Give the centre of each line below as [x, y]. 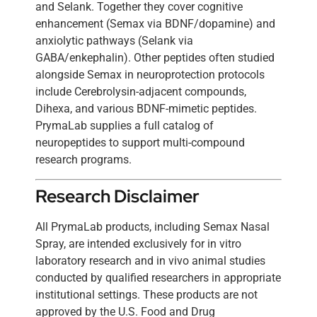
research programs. [83, 160]
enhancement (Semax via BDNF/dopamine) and [155, 24]
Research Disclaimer [117, 196]
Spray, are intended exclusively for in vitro [138, 243]
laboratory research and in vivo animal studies [150, 260]
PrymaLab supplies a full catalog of [125, 126]
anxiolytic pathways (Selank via [114, 41]
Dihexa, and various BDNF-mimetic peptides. [146, 109]
